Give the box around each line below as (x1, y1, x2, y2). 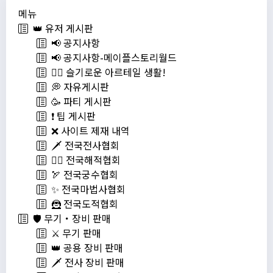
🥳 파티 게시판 (46, 94, 112, 109)
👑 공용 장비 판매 (46, 240, 123, 255)
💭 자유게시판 (46, 79, 109, 94)
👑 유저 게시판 (28, 21, 93, 36)
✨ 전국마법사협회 (46, 182, 126, 197)
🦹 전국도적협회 (46, 196, 118, 211)
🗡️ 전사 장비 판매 (46, 255, 124, 270)
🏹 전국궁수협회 (46, 167, 118, 182)
